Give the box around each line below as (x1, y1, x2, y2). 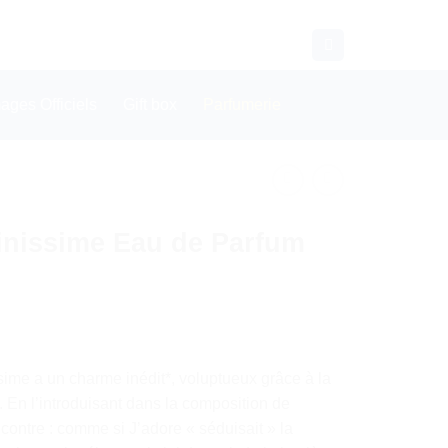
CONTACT (101, 37, 165, 52)
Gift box (123, 96, 177, 113)
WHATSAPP (201, 37, 277, 52)
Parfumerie (203, 96, 281, 113)
